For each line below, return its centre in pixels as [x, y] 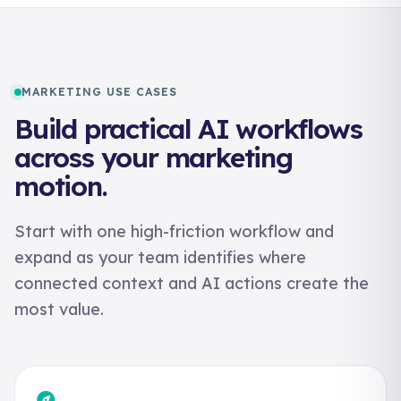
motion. [61, 186]
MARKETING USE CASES [99, 92]
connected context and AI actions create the [192, 283]
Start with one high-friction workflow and [174, 231]
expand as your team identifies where [160, 257]
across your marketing [154, 158]
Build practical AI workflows [188, 129]
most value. [59, 309]
